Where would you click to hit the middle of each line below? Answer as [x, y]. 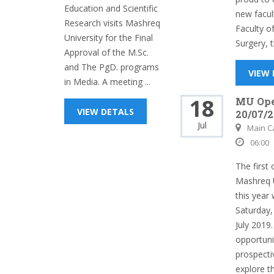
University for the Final [109, 38]
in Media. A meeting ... [107, 82]
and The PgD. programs [112, 67]
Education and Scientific [111, 8]
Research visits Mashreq [112, 23]
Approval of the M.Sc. [106, 52]
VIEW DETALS [106, 112]
